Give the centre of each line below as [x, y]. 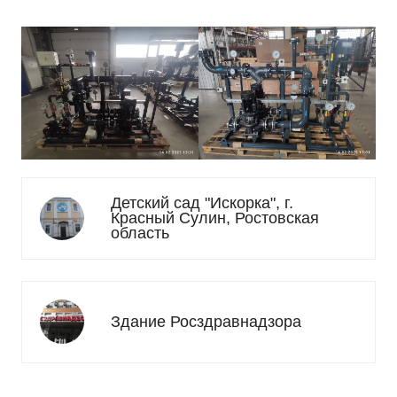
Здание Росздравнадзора [206, 322]
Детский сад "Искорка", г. [202, 203]
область [140, 234]
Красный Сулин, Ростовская [215, 218]
